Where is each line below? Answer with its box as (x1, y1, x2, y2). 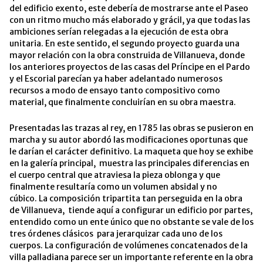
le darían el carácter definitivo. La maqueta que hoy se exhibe (9, 146, 253, 157)
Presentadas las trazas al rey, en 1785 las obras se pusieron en (9, 123, 254, 134)
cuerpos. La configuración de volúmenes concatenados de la (9, 240, 248, 251)
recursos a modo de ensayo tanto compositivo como (9, 85, 220, 96)
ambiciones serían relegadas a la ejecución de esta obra (9, 26, 228, 38)
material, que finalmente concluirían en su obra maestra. (9, 97, 236, 108)
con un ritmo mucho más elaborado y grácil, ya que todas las (9, 15, 250, 26)
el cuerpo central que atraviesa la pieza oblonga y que (9, 170, 220, 181)
